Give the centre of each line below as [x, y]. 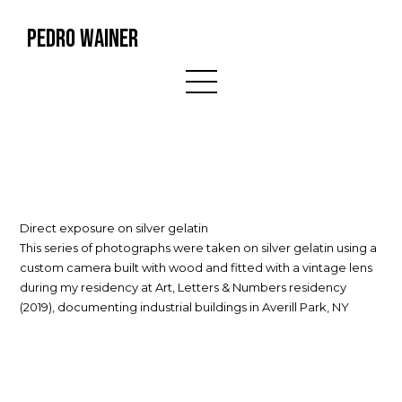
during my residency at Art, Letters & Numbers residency [184, 287]
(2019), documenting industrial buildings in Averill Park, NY [185, 306]
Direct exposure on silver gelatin [114, 227]
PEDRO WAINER [83, 39]
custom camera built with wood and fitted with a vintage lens [197, 267]
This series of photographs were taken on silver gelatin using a [199, 247]
